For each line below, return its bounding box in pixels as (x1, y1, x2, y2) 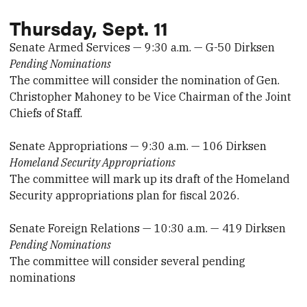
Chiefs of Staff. (10, 106, 83, 121)
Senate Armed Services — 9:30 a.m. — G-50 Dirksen (10, 40, 275, 55)
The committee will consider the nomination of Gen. (10, 73, 280, 88)
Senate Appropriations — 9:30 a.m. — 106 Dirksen (10, 139, 267, 153)
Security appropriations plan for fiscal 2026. (10, 188, 240, 203)
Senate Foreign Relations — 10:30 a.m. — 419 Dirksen (10, 221, 286, 236)
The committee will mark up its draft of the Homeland (10, 172, 291, 186)
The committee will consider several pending (10, 254, 246, 269)
